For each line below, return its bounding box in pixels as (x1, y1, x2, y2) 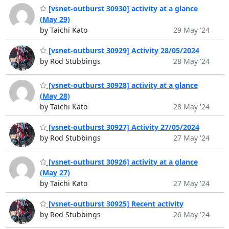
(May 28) (39, 91, 70, 101)
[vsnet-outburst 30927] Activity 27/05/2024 (46, 122, 199, 132)
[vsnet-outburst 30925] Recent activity (46, 198, 184, 209)
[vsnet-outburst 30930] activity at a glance (46, 4, 198, 14)
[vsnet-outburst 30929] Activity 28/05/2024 (46, 45, 199, 55)
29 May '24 (173, 25, 210, 35)
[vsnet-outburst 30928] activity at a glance (46, 80, 198, 90)
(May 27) (39, 168, 70, 178)
